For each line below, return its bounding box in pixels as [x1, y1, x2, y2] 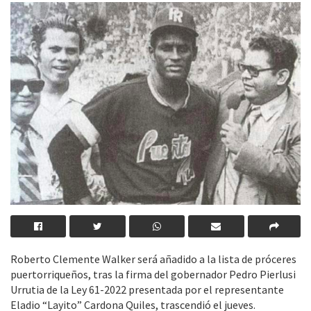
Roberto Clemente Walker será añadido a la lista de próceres [10, 252, 296, 267]
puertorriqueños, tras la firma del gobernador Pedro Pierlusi [10, 267, 296, 282]
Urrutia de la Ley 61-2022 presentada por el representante [10, 283, 284, 297]
